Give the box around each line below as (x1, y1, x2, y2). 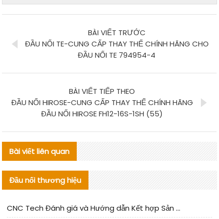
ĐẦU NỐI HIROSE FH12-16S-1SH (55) (41, 108, 163, 119)
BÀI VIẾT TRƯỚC (88, 27, 146, 38)
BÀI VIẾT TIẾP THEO (69, 86, 135, 96)
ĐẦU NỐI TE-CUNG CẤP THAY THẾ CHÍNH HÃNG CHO (24, 38, 209, 49)
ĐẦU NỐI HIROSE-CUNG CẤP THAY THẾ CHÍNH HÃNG (11, 97, 193, 108)
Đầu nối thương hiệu (9, 175, 82, 185)
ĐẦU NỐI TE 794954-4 (78, 49, 156, 60)
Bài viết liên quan (9, 146, 70, 156)
